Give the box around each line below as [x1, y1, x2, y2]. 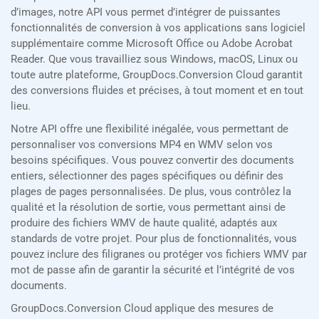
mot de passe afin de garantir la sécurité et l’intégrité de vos [11, 263, 295, 277]
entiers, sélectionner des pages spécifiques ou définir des [11, 169, 283, 183]
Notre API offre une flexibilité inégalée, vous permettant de [11, 122, 288, 136]
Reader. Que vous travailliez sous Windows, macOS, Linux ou [11, 53, 298, 66]
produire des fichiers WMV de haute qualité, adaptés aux [11, 216, 277, 230]
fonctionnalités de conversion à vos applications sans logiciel [11, 21, 305, 35]
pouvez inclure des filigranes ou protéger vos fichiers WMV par [11, 248, 307, 261]
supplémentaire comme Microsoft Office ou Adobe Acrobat [11, 37, 293, 51]
